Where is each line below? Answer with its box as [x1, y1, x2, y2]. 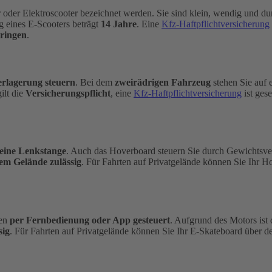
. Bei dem [75, 76, 115, 87]
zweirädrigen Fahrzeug [115, 76, 211, 87]
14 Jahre [101, 19, 137, 30]
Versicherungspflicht [25, 87, 110, 98]
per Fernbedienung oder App [7, 214, 131, 225]
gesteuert [133, 214, 170, 225]
